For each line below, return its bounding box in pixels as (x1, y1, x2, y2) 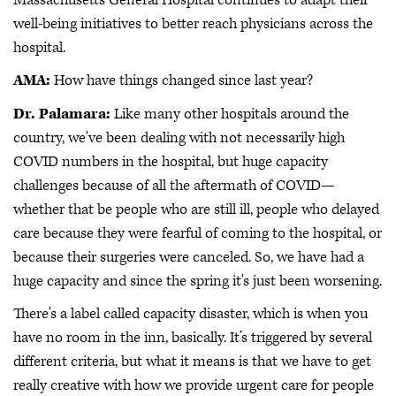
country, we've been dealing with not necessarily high (13, 127, 345, 148)
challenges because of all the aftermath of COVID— (13, 175, 335, 195)
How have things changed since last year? (50, 71, 313, 91)
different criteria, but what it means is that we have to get (13, 352, 371, 372)
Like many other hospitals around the (110, 103, 349, 124)
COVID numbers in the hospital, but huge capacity (13, 151, 328, 171)
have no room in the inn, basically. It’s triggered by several (13, 328, 372, 348)
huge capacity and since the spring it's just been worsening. (13, 270, 382, 291)
